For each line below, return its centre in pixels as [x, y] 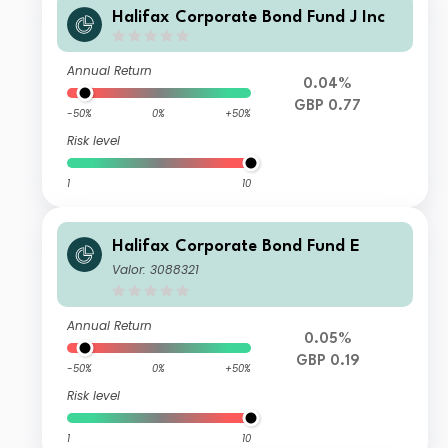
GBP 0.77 [328, 107]
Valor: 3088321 [156, 270]
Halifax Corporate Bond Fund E [236, 247]
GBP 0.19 [327, 362]
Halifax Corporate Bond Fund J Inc [249, 17]
